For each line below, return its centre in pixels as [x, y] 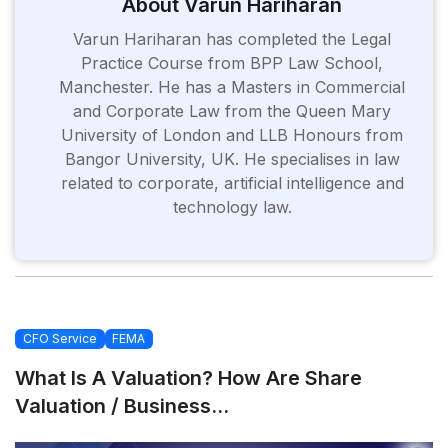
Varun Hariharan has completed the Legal [232, 39]
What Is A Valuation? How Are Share [188, 378]
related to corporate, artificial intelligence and [232, 183]
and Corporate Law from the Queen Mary [232, 111]
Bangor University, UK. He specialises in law [232, 159]
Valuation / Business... [122, 406]
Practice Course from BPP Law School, [232, 63]
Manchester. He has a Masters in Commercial [232, 87]
